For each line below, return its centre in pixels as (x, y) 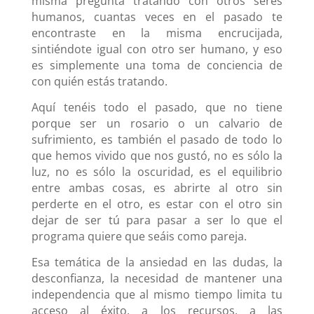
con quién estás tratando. (99, 81)
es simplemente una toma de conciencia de (157, 65)
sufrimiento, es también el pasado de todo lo (157, 139)
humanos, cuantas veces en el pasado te (157, 16)
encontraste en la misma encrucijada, (157, 33)
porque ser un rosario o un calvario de (157, 123)
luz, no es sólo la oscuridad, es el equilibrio (157, 171)
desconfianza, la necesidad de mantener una (157, 278)
